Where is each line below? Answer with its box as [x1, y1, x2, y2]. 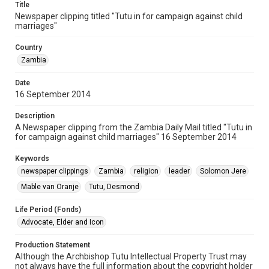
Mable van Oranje [21, 183, 79, 191]
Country [15, 43, 42, 52]
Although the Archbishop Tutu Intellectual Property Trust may [15, 252, 247, 261]
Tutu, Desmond [89, 183, 139, 191]
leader [169, 167, 190, 175]
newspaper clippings [21, 167, 88, 175]
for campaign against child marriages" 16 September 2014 [15, 132, 237, 142]
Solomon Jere [200, 167, 246, 175]
